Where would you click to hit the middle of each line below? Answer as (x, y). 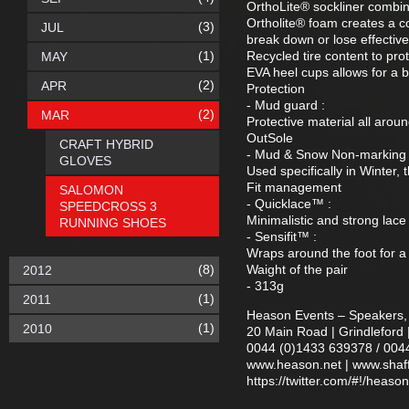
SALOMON (91, 190)
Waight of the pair (297, 269)
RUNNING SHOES (113, 223)
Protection (276, 89)
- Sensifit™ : (282, 236)
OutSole (270, 138)
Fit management (294, 187)
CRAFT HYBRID (106, 144)
